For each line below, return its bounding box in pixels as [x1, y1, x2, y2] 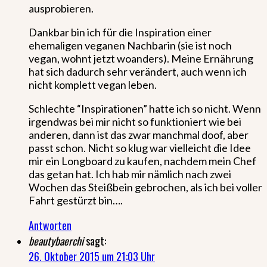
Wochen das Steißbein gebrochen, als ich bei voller [29, 180, 262, 194]
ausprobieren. [29, 1, 94, 15]
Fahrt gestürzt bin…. [29, 193, 123, 207]
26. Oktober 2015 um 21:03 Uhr [29, 248, 155, 264]
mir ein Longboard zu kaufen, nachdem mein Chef [29, 154, 256, 167]
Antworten [29, 217, 72, 233]
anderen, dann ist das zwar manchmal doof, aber [29, 128, 249, 141]
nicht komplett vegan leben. [29, 77, 157, 91]
